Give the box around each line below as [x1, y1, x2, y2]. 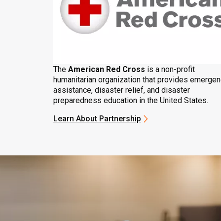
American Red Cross [68, 65, 145, 74]
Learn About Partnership [53, 114, 141, 123]
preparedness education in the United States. [53, 96, 208, 105]
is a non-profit [145, 65, 195, 74]
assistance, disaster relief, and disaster [53, 85, 190, 95]
